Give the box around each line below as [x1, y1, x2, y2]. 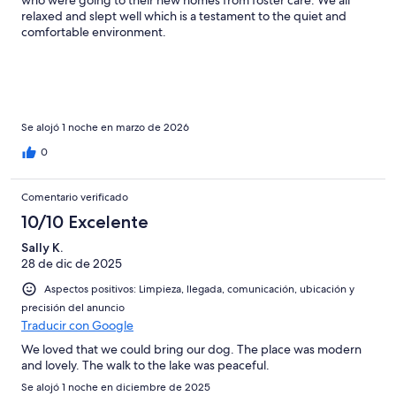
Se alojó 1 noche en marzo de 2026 [21, 119, 189, 134]
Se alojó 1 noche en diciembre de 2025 [21, 379, 210, 394]
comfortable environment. [21, 23, 166, 40]
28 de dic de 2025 [21, 255, 122, 271]
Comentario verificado [21, 189, 128, 204]
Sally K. [21, 239, 63, 255]
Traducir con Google [21, 316, 133, 333]
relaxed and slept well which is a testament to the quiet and [21, 7, 346, 24]
